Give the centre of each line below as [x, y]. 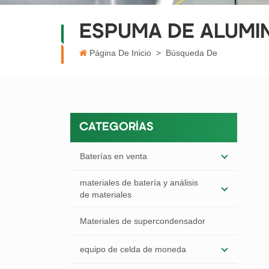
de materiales [106, 195]
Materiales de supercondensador [143, 221]
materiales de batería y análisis [139, 183]
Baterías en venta [113, 156]
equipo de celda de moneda [133, 249]
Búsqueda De [192, 53]
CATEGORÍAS [116, 128]
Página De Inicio [120, 53]
